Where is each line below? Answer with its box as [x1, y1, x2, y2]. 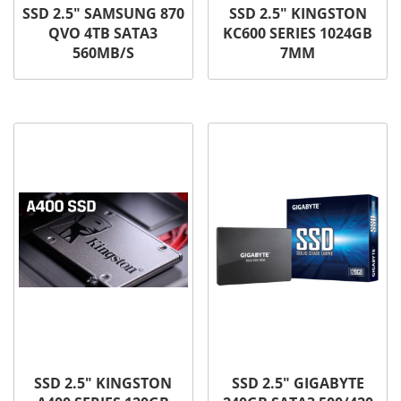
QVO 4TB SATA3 [48, 22, 158, 43]
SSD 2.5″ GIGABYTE [231, 372, 364, 393]
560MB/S [72, 42, 134, 63]
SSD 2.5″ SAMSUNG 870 [21, 3, 184, 23]
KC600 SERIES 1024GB [223, 22, 373, 43]
